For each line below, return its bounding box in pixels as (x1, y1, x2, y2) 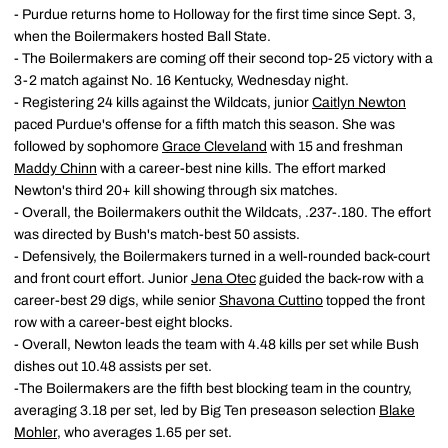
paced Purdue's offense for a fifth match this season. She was (14, 117, 395, 132)
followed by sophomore (14, 139, 162, 154)
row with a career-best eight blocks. (14, 315, 233, 330)
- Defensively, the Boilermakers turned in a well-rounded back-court (14, 249, 430, 264)
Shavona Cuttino (219, 293, 323, 308)
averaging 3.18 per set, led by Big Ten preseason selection (14, 403, 379, 418)
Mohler (14, 425, 57, 440)
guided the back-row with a (256, 271, 424, 286)
